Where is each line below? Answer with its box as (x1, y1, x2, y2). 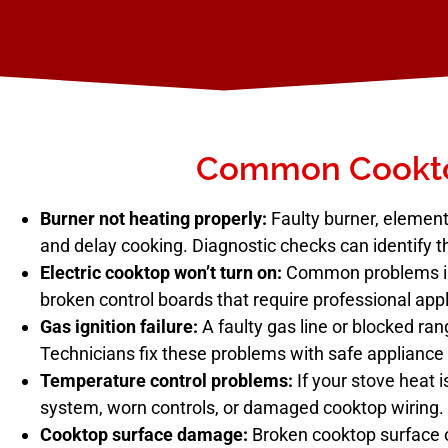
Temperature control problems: (40, 369, 293, 391)
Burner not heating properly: (40, 207, 267, 229)
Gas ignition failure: (40, 315, 198, 337)
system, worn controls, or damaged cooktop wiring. (40, 396, 444, 418)
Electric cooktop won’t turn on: (40, 261, 282, 283)
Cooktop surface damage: (40, 423, 248, 445)
